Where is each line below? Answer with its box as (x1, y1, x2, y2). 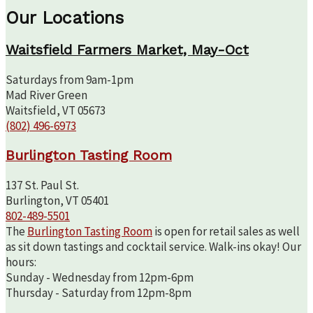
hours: (6, 254, 36, 270)
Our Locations (6, 7, 124, 28)
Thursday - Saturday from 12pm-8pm (6, 284, 191, 300)
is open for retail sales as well (152, 223, 300, 239)
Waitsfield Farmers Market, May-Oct (6, 42, 249, 59)
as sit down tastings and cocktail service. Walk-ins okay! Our (6, 238, 301, 254)
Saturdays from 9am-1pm (6, 72, 133, 88)
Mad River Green (6, 87, 87, 103)
